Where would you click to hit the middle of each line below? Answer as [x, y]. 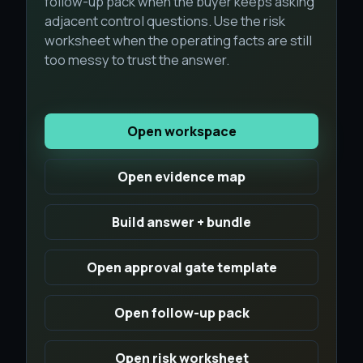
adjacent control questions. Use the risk [165, 21]
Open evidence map [181, 177]
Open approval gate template [181, 267]
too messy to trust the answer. [137, 60]
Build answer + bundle [181, 222]
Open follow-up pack [181, 313]
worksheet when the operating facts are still [178, 40]
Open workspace [181, 131]
